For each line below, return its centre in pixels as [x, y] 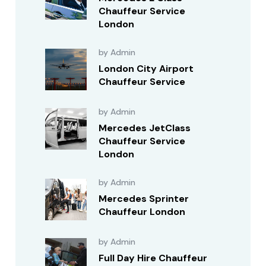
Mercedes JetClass [145, 128]
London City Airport [146, 69]
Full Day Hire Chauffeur [153, 258]
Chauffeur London [142, 212]
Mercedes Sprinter [144, 199]
